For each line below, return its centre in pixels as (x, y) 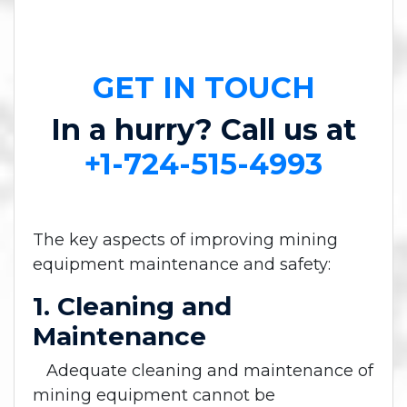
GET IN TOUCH (203, 88)
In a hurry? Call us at (203, 130)
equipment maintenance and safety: (182, 265)
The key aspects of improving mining (185, 240)
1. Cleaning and (132, 307)
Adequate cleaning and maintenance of (203, 371)
